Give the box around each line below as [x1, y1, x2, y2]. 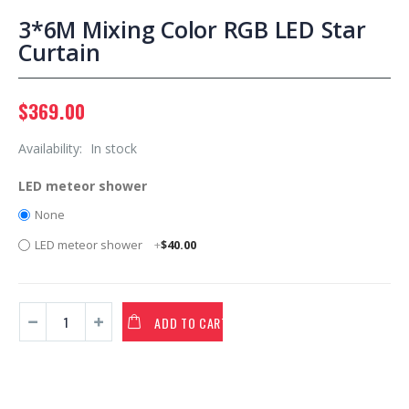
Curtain [18, 37, 100, 68]
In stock [90, 140, 137, 157]
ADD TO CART [154, 312, 228, 332]
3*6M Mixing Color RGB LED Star [18, 14, 366, 45]
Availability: [18, 140, 86, 157]
